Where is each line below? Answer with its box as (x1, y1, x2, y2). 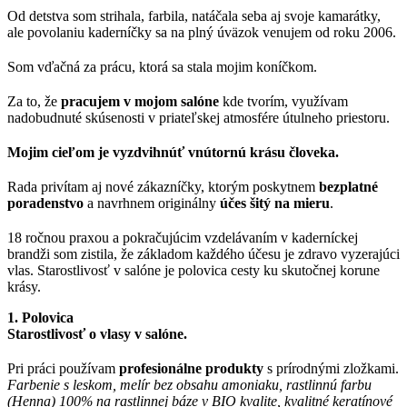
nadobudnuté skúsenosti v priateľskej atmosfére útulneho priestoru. (7, 109, 390, 125)
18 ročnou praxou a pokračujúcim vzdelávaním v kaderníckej (7, 229, 358, 245)
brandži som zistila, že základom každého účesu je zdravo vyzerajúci (7, 245, 400, 262)
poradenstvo (7, 194, 84, 211)
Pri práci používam (7, 360, 119, 376)
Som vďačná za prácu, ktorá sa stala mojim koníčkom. (7, 58, 321, 74)
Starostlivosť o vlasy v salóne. (7, 325, 191, 342)
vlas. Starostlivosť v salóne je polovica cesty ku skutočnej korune (7, 262, 380, 278)
